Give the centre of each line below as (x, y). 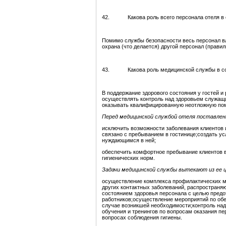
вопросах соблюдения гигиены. (142, 218)
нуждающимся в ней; (129, 140)
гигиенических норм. (128, 158)
